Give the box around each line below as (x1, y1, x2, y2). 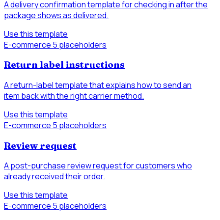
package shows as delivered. (4, 9, 109, 21)
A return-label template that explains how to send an (4, 80, 192, 91)
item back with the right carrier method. (4, 90, 144, 102)
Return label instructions (4, 59, 125, 71)
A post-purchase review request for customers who (4, 160, 192, 171)
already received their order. (4, 171, 105, 182)
